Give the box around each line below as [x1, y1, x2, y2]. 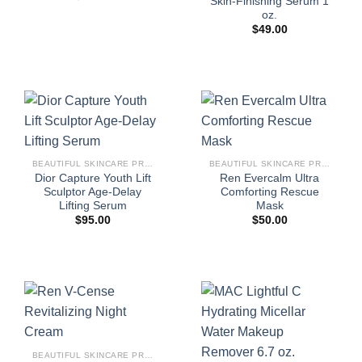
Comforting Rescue [220, 186, 319, 199]
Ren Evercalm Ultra [220, 172, 319, 185]
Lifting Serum [58, 200, 127, 213]
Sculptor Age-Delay [44, 186, 141, 199]
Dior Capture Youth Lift [34, 172, 151, 185]
